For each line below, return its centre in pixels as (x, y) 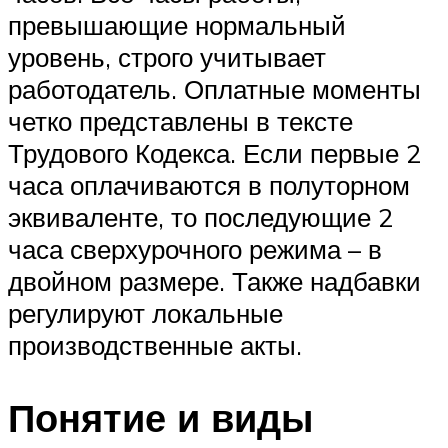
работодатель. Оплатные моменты (214, 89)
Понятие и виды (160, 418)
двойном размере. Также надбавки (214, 281)
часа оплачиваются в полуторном (209, 185)
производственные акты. (155, 345)
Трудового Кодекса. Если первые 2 (214, 153)
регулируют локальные (145, 313)
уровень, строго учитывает (167, 57)
